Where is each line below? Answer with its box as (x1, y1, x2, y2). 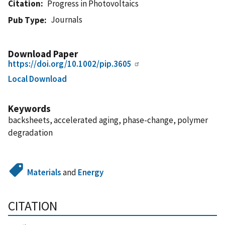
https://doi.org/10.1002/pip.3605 (8, 58, 132, 69)
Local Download (8, 73, 67, 84)
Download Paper (8, 47, 78, 60)
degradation (8, 127, 53, 138)
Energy (78, 166, 104, 178)
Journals (51, 14, 83, 25)
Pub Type (8, 14, 44, 26)
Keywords (8, 102, 51, 115)
